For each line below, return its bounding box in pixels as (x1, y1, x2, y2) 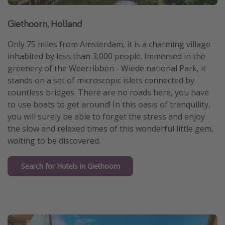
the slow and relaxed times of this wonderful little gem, (8, 123, 213, 135)
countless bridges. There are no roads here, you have (8, 87, 209, 98)
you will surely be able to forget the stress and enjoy (8, 111, 205, 123)
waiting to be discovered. (8, 135, 100, 147)
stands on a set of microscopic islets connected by (8, 75, 194, 86)
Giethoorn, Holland (8, 17, 82, 30)
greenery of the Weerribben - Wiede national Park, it (8, 63, 206, 74)
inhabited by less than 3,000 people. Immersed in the (8, 51, 205, 62)
